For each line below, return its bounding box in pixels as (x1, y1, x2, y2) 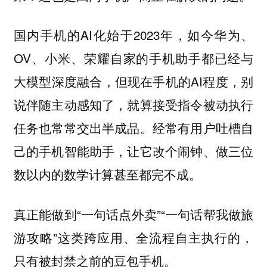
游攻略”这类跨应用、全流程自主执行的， (13, 228, 254, 246)
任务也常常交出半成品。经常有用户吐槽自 (13, 119, 254, 137)
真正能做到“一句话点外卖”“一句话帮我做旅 (13, 204, 254, 223)
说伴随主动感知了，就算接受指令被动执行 (13, 95, 254, 114)
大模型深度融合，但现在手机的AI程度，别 (13, 72, 254, 91)
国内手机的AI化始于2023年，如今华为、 (13, 26, 254, 44)
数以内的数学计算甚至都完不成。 (13, 165, 201, 184)
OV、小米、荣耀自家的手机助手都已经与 (13, 49, 254, 67)
